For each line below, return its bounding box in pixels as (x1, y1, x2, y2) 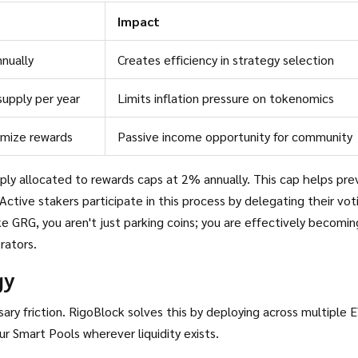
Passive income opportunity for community (117, 128, 352, 145)
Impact (117, 13, 160, 30)
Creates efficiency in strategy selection (117, 51, 334, 68)
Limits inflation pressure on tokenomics (117, 89, 334, 106)
